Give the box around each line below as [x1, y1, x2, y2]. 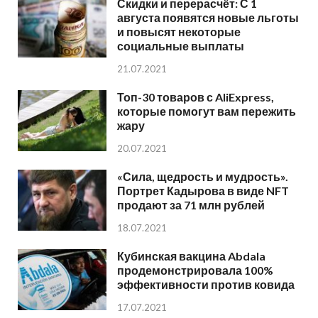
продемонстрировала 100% [117, 263, 273, 278]
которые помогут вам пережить [117, 104, 296, 118]
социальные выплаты [117, 39, 244, 53]
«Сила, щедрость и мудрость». [117, 170, 288, 183]
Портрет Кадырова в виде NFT [117, 184, 289, 197]
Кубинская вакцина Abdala [117, 249, 265, 263]
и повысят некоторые [117, 25, 241, 39]
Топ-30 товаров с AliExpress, [117, 89, 274, 104]
